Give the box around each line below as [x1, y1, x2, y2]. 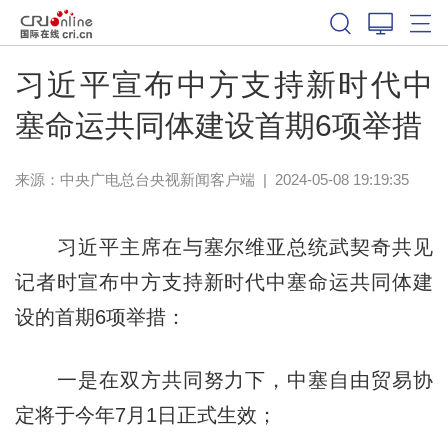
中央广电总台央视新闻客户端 [59, 170, 255, 188]
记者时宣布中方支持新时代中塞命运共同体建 [14, 270, 434, 293]
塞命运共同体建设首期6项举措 [14, 108, 422, 142]
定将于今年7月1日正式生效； [14, 403, 277, 426]
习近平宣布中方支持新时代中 [14, 67, 434, 101]
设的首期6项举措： [14, 305, 186, 328]
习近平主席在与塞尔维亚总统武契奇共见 [14, 235, 434, 258]
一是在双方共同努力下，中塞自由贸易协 [14, 368, 434, 391]
